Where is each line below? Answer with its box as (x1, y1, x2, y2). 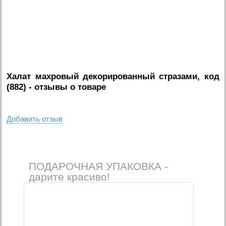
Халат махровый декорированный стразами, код (7, 71, 219, 81)
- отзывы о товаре (26, 82, 106, 92)
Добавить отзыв (7, 114, 63, 123)
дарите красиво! (28, 171, 110, 183)
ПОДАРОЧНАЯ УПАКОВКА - (28, 160, 168, 172)
